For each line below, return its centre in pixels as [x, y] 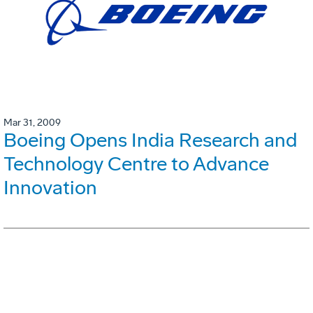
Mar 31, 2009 [32, 123]
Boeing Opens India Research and [150, 140]
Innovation [50, 188]
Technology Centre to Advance [136, 164]
